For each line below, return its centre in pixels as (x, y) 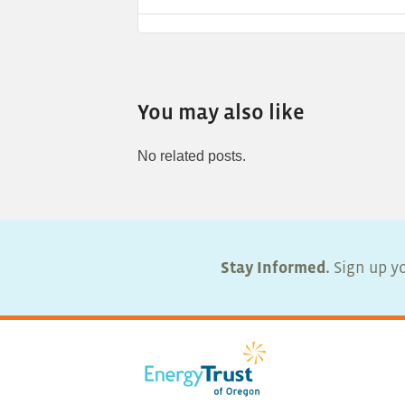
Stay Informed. (275, 268)
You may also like (221, 112)
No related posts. (192, 156)
